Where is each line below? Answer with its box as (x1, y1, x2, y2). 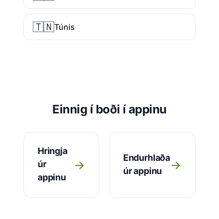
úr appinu (123, 165, 162, 176)
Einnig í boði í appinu (52, 102, 167, 116)
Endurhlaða (123, 152, 170, 163)
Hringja (38, 146, 67, 156)
